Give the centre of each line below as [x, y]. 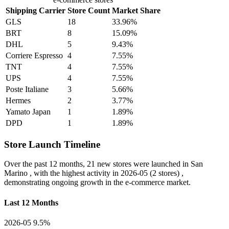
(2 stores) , [166, 173]
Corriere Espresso [34, 55]
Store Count [89, 10]
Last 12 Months [31, 202]
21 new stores [109, 164]
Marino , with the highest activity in [62, 173]
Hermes [18, 100]
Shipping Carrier [36, 10]
